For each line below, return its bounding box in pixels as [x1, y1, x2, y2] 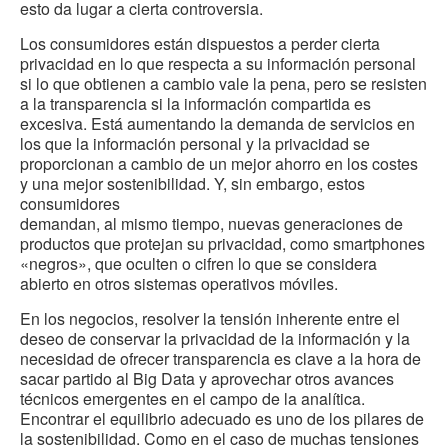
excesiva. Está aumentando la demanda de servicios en [20, 112, 415, 136]
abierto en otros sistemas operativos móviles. [20, 272, 338, 296]
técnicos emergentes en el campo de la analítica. [20, 387, 365, 411]
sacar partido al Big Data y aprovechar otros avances [20, 367, 394, 391]
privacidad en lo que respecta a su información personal [20, 52, 416, 76]
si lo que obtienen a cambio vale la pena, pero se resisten [20, 72, 427, 96]
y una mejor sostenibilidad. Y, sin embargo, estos [20, 172, 365, 196]
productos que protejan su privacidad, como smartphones [20, 232, 425, 256]
